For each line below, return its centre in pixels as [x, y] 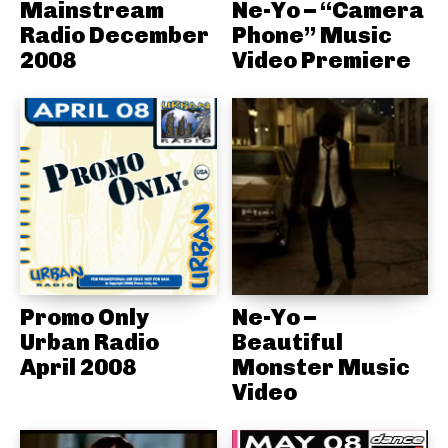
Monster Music [320, 366]
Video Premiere [321, 60]
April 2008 [78, 366]
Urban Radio [89, 341]
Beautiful [287, 341]
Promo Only [84, 316]
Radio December [114, 35]
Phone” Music [311, 35]
